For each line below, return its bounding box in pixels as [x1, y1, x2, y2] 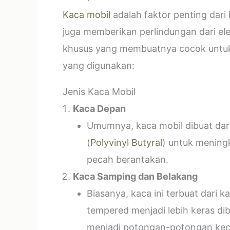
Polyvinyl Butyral [90, 137, 162, 148]
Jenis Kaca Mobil [63, 86, 136, 97]
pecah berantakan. [87, 154, 168, 165]
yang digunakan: [63, 60, 135, 71]
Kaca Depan [73, 103, 126, 114]
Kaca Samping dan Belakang [73, 171, 198, 182]
